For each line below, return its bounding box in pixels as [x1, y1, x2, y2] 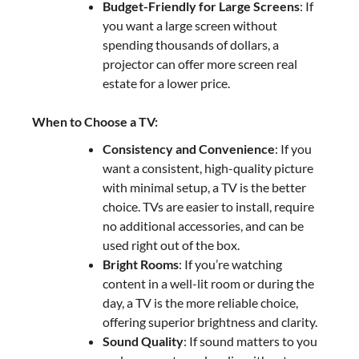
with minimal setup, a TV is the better [103, 179, 306, 195]
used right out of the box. [103, 236, 240, 252]
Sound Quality [103, 333, 184, 349]
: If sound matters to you [184, 333, 317, 349]
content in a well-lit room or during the [103, 275, 314, 291]
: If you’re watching [179, 256, 282, 272]
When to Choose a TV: [32, 113, 158, 129]
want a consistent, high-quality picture [103, 159, 313, 175]
